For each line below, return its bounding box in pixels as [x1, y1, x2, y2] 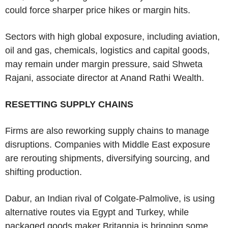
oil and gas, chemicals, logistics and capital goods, [5, 45, 210, 55]
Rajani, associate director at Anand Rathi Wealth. [5, 72, 204, 83]
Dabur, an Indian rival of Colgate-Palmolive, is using [5, 193, 215, 204]
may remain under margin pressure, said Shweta [5, 59, 203, 69]
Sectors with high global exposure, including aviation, [5, 31, 220, 42]
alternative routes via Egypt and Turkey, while [5, 207, 189, 217]
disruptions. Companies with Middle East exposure [5, 139, 210, 150]
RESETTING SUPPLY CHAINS [5, 99, 133, 109]
